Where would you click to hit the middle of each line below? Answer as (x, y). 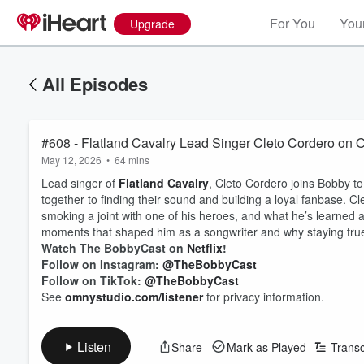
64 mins (132, 160)
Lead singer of (80, 183)
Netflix (205, 248)
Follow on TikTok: (93, 280)
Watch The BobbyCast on (114, 248)
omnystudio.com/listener (134, 297)
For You (292, 23)
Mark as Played (266, 347)
